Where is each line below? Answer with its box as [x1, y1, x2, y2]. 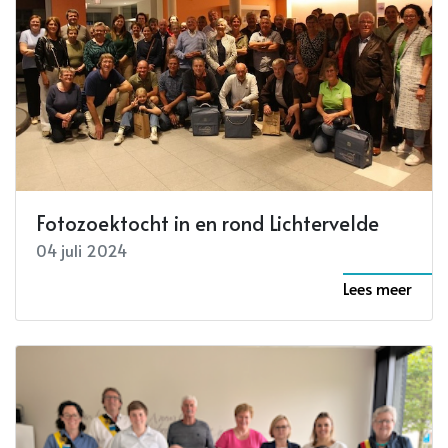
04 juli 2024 [36, 239, 127, 262]
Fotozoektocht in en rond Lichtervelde [36, 209, 379, 238]
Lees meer [343, 277, 412, 300]
